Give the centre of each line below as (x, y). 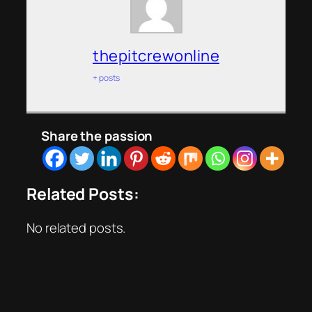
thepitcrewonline (156, 55)
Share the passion (97, 135)
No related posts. (76, 227)
